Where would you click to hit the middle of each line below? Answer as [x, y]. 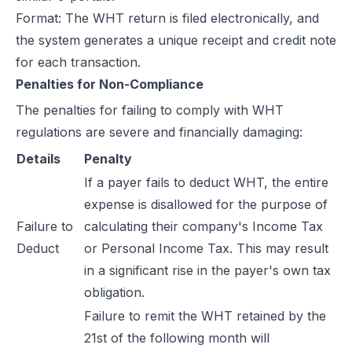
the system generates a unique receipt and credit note [176, 40]
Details [38, 159]
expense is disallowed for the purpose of [206, 204]
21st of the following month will [177, 338]
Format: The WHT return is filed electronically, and [167, 18]
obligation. [114, 292]
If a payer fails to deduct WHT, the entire [206, 182]
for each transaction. [78, 62]
